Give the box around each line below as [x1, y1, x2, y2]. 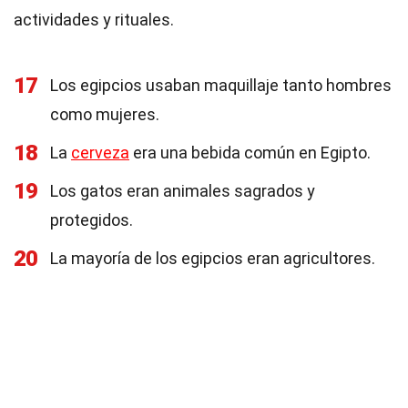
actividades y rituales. [14, 10, 174, 29]
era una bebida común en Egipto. [129, 143, 371, 162]
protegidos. [50, 210, 133, 229]
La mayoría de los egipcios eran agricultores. [50, 249, 375, 268]
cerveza [71, 143, 129, 162]
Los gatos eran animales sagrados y [50, 181, 315, 200]
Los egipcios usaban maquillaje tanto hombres [50, 76, 392, 95]
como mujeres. [50, 105, 159, 124]
